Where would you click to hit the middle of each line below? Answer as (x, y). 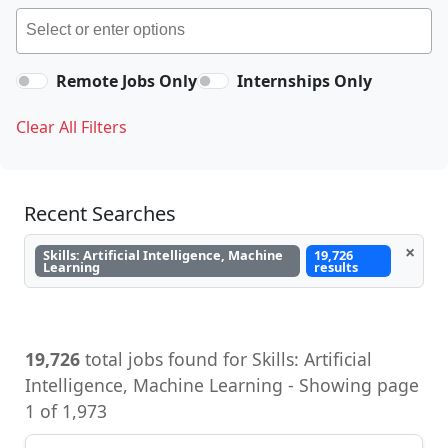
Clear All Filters (71, 127)
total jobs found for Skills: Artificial (226, 359)
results (335, 267)
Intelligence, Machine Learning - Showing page (222, 385)
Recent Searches (100, 213)
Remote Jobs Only (126, 81)
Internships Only (304, 81)
